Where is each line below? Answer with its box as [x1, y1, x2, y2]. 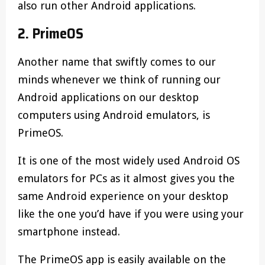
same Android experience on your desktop [18, 190, 228, 203]
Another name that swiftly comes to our [18, 56, 216, 69]
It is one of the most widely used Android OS [18, 154, 240, 167]
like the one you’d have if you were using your [18, 208, 244, 221]
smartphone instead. [18, 225, 120, 238]
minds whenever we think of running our [18, 73, 221, 86]
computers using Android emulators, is [18, 109, 210, 122]
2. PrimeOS [18, 22, 83, 46]
